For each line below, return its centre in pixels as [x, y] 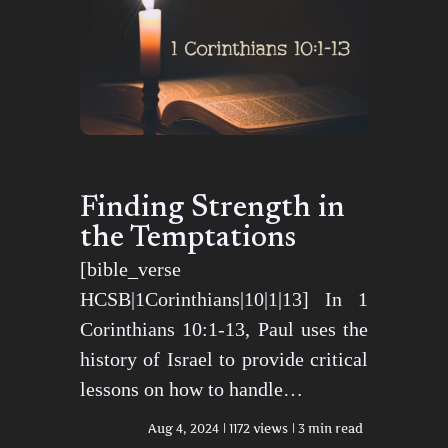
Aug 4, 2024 [183, 429]
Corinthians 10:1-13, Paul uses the [224, 329]
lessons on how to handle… [191, 389]
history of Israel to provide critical [224, 359]
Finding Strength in [212, 209]
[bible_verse [130, 269]
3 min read [330, 429]
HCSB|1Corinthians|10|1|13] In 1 [224, 299]
